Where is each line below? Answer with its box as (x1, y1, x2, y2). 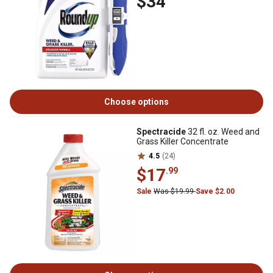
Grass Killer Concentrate (136, 136, 229, 146)
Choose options (104, 97, 169, 107)
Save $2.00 (196, 187, 235, 196)
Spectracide (136, 127, 186, 136)
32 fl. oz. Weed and (186, 127, 260, 136)
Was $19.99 (154, 187, 196, 196)
